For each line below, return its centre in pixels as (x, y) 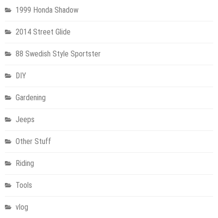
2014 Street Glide (43, 32)
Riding (25, 163)
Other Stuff (33, 141)
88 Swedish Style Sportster (58, 54)
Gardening (31, 97)
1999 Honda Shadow (47, 10)
